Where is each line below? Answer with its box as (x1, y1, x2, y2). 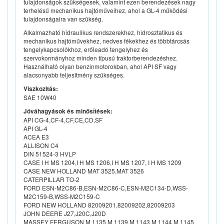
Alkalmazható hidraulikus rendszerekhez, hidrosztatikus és (23, 28, 182, 37)
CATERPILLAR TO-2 (23, 175, 79, 184)
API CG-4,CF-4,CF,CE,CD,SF (23, 115, 102, 124)
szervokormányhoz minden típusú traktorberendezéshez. (23, 53, 177, 62)
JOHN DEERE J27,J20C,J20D (23, 209, 106, 218)
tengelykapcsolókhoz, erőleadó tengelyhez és (23, 45, 148, 54)
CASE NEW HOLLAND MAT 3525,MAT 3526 (23, 166, 144, 175)
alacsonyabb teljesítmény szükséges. (23, 70, 124, 79)
